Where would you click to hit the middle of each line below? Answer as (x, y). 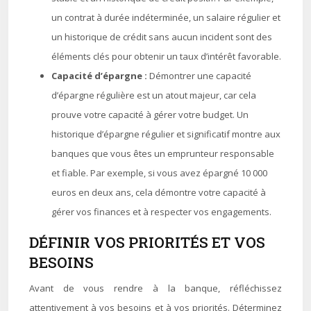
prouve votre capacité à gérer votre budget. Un (150, 115)
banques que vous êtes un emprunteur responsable (163, 153)
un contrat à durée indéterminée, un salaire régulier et (166, 17)
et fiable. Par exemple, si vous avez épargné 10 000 (159, 173)
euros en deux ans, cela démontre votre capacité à (159, 192)
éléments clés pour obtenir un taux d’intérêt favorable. (166, 56)
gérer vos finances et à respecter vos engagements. (161, 212)
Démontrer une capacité (200, 76)
